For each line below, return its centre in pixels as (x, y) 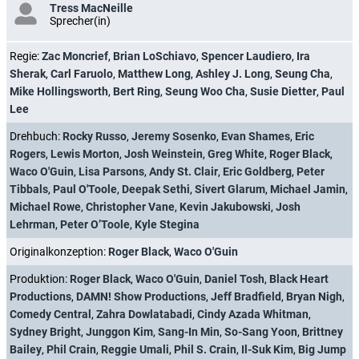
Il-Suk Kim (267, 349)
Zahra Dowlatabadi (144, 314)
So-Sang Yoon (261, 331)
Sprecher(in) (80, 20)
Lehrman (32, 224)
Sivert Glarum (230, 189)
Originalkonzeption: (59, 251)
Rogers (28, 153)
